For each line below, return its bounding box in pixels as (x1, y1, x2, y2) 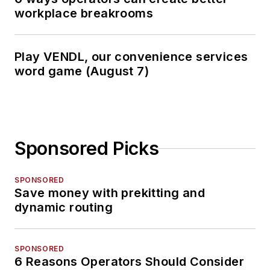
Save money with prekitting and (14, 186, 205, 201)
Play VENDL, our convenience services (14, 49, 248, 64)
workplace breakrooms (14, 6, 153, 21)
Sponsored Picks (14, 137, 159, 160)
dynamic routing (14, 200, 113, 215)
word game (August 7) (14, 64, 149, 79)
